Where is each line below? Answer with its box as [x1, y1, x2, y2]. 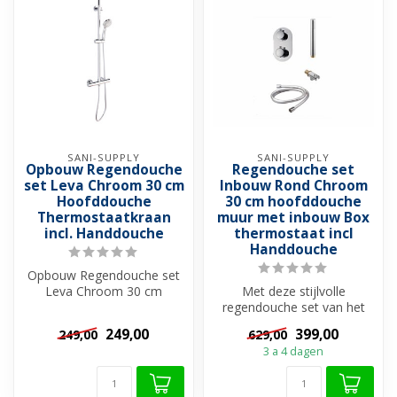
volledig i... [264, 331, 323, 347]
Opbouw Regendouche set [27, 267, 180, 284]
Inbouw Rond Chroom [219, 176, 368, 195]
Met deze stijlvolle [241, 283, 346, 300]
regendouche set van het [222, 299, 365, 315]
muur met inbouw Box [217, 208, 370, 227]
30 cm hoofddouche [225, 192, 362, 211]
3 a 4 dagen [263, 344, 323, 360]
